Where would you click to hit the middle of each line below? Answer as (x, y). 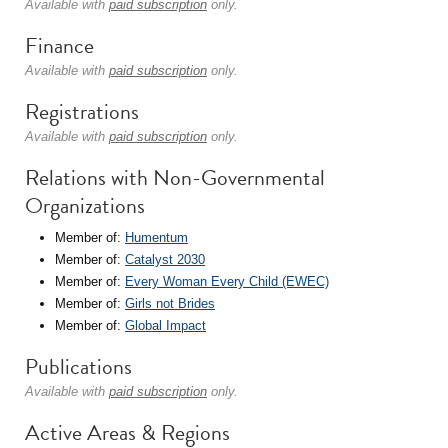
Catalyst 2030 (165, 259)
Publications (78, 366)
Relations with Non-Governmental (175, 177)
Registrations (82, 111)
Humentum (156, 237)
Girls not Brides (170, 303)
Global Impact (165, 325)
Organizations (85, 205)
